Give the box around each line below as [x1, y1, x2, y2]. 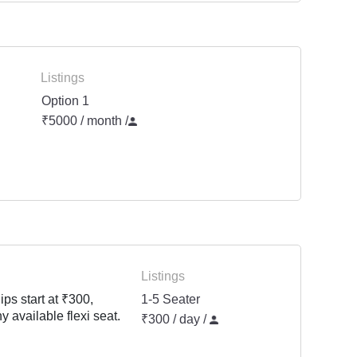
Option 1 [41, 92, 89, 110]
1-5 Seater [141, 291, 201, 308]
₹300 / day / [141, 311, 210, 328]
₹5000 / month [41, 112, 125, 130]
